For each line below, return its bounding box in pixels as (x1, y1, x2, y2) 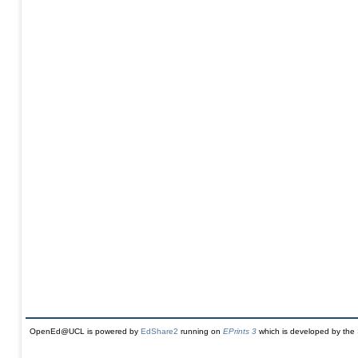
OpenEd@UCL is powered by (30, 326, 141, 336)
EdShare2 (141, 326, 178, 336)
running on (178, 326, 223, 336)
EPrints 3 (223, 326, 257, 336)
